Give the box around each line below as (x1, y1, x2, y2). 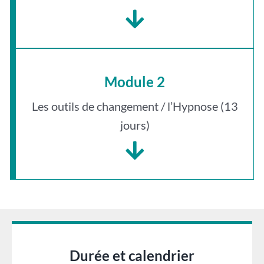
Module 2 (104, 72, 165, 90)
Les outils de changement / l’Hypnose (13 (31, 98, 238, 113)
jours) (120, 117, 150, 132)
